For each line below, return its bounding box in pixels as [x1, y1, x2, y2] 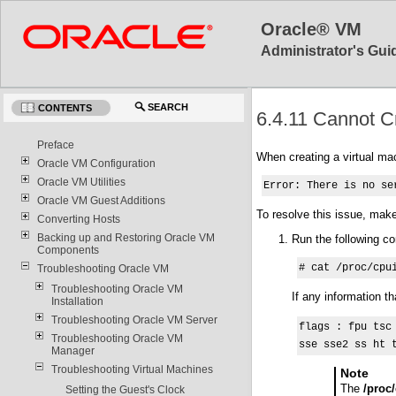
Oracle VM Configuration [36, 156, 156, 170]
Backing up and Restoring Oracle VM [36, 231, 215, 244]
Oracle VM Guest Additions [36, 194, 165, 207]
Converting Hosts [36, 212, 120, 225]
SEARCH [148, 101, 189, 112]
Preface [36, 138, 74, 151]
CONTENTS [38, 102, 93, 113]
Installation [50, 294, 103, 308]
